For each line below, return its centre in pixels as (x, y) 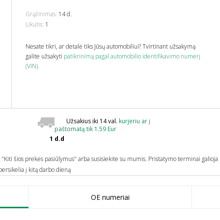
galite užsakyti (45, 56)
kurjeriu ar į (135, 121)
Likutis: (35, 24)
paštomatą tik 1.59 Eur (85, 129)
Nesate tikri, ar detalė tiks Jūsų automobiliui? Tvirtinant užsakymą (111, 46)
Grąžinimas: (41, 14)
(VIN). (33, 66)
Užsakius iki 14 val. (93, 121)
